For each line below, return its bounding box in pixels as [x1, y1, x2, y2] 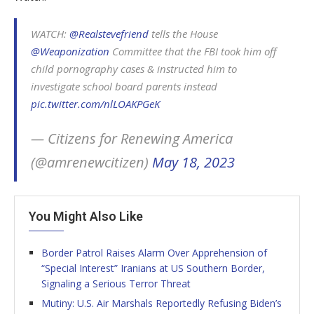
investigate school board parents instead [31, 78, 217, 93]
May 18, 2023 [152, 152, 235, 172]
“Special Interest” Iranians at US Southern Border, [41, 261, 265, 275]
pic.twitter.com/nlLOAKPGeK [31, 96, 160, 111]
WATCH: [31, 26, 69, 41]
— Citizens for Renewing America [31, 128, 233, 148]
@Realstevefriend [69, 26, 149, 41]
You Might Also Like [29, 208, 143, 224]
